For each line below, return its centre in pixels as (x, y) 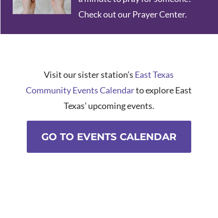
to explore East (163, 90)
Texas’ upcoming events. (109, 106)
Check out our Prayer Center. (133, 14)
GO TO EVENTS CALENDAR (109, 137)
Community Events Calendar (80, 90)
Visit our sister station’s (90, 75)
